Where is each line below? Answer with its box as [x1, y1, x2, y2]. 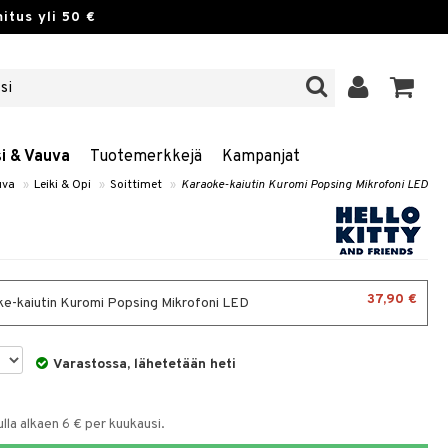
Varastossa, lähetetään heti [53, 356, 237, 373]
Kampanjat [222, 147, 300, 167]
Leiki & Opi [34, 177, 91, 193]
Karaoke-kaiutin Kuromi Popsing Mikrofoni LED [181, 177, 428, 193]
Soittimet [110, 177, 162, 193]
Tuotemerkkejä [90, 147, 202, 167]
